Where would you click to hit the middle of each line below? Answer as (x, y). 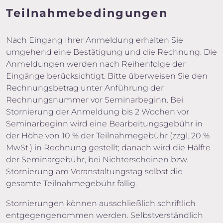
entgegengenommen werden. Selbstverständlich (105, 215)
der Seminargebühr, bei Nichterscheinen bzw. (97, 160)
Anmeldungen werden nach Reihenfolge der (96, 64)
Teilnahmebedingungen (87, 13)
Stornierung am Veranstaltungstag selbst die (94, 171)
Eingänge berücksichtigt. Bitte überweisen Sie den (107, 76)
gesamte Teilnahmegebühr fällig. (71, 183)
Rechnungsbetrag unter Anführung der (85, 88)
